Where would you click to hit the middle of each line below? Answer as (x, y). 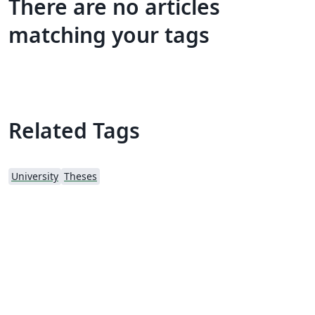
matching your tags (109, 34)
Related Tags (74, 130)
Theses (81, 176)
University (35, 176)
